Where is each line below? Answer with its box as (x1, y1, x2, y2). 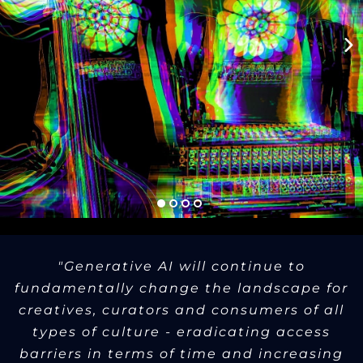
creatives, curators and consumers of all (19, 302, 344, 318)
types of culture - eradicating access (32, 324, 331, 340)
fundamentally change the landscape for (15, 280, 348, 297)
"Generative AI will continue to (58, 258, 305, 275)
